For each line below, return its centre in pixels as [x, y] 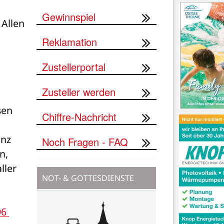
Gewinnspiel [69, 16]
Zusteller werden [79, 91]
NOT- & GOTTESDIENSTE [88, 178]
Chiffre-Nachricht [79, 116]
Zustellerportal [74, 66]
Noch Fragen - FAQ [85, 141]
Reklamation [69, 41]
